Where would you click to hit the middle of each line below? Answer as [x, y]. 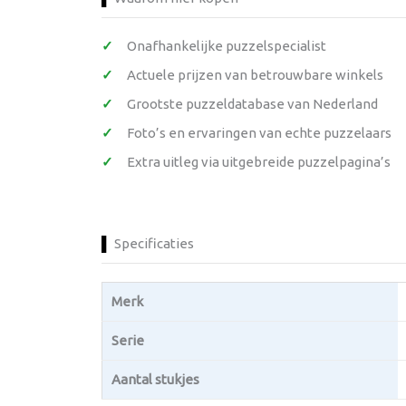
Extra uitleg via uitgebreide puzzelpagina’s [259, 162]
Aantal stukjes [155, 379]
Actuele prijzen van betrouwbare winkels [255, 75]
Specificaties [154, 243]
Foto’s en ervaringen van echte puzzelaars [259, 133]
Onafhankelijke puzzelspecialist [227, 46]
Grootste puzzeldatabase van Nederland [252, 104]
